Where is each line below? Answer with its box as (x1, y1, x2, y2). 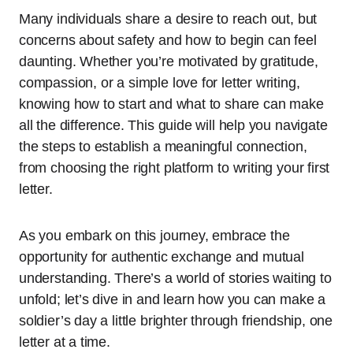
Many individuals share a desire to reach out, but (19, 11, 318, 27)
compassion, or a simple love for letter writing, (19, 75, 300, 91)
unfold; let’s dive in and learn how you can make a (19, 292, 326, 307)
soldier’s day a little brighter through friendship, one (19, 313, 333, 329)
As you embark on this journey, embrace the (19, 228, 290, 243)
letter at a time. (19, 334, 110, 350)
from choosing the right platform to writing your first (19, 160, 330, 176)
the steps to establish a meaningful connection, (19, 139, 307, 154)
